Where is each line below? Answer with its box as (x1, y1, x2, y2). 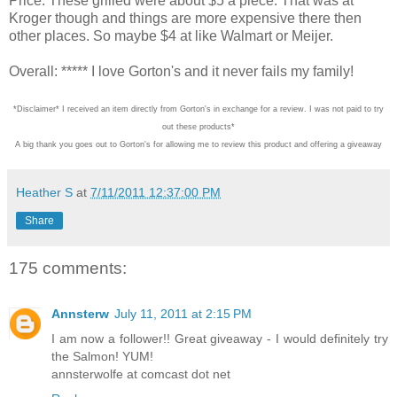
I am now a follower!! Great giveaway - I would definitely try (51, 331, 388, 346)
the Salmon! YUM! (51, 349, 153, 364)
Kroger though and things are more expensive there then (9, 10, 362, 26)
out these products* (162, 121, 235, 131)
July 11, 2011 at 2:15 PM (114, 307, 252, 322)
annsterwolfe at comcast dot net (51, 367, 230, 382)
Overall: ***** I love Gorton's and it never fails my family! (9, 63, 354, 79)
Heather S (16, 184, 73, 199)
